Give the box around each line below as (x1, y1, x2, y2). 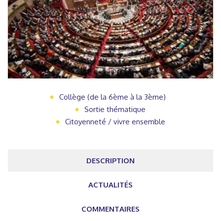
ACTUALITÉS (88, 180, 133, 189)
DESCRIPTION (86, 155, 135, 165)
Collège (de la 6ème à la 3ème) (59, 92, 166, 102)
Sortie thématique (84, 104, 146, 114)
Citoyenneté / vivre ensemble (65, 116, 165, 126)
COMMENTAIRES (81, 204, 140, 214)
